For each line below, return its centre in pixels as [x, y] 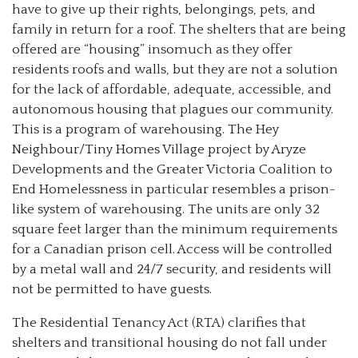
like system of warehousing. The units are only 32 [166, 209]
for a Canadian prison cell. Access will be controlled [172, 249]
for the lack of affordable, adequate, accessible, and [172, 89]
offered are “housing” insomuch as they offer [152, 49]
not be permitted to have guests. [112, 289]
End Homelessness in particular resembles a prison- [174, 189]
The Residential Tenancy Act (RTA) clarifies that [159, 322]
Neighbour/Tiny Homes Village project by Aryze [159, 149]
